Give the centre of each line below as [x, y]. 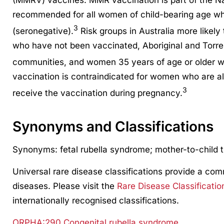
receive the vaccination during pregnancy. [97, 93]
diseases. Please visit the [64, 186]
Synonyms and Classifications [113, 127]
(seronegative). [43, 31]
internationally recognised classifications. [95, 201]
